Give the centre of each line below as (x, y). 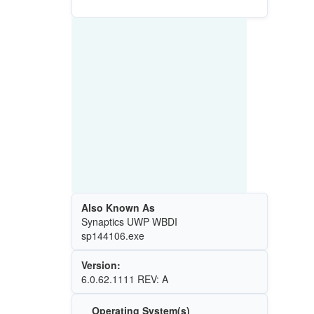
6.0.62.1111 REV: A (124, 279)
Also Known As (118, 208)
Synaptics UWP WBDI (129, 222)
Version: (101, 265)
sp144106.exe (112, 236)
